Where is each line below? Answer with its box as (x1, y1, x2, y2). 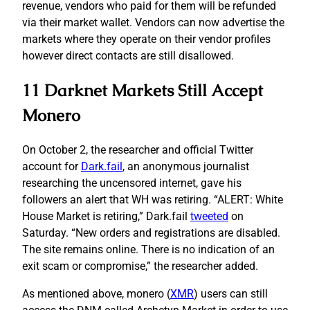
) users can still (194, 286, 268, 300)
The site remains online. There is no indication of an (22, 242, 275, 256)
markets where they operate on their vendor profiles (22, 32, 271, 46)
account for (22, 159, 81, 173)
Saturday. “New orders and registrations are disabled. (22, 226, 280, 239)
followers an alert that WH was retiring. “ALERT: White (22, 192, 283, 206)
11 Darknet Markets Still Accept (22, 79, 263, 101)
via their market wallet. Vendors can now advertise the (22, 15, 284, 29)
